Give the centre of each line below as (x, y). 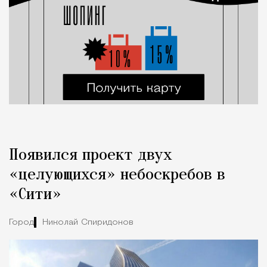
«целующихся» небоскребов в (117, 175)
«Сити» (35, 195)
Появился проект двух (91, 155)
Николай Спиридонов (88, 223)
